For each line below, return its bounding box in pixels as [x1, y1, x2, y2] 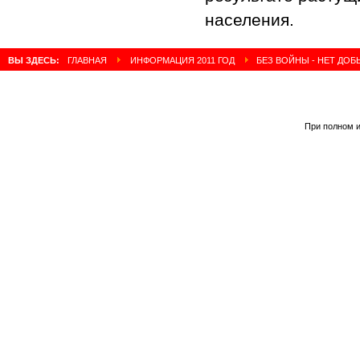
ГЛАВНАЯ [67, 55, 107, 65]
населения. [205, 10, 294, 29]
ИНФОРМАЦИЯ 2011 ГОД [130, 55, 235, 65]
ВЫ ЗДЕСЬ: [8, 55, 62, 65]
